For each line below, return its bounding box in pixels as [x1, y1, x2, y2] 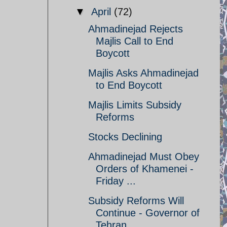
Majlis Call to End [96, 35, 173, 47]
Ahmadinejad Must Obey [88, 151, 199, 162]
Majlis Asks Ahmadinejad [88, 67, 199, 79]
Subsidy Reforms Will [88, 195, 184, 206]
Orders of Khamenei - [96, 163, 194, 174]
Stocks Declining [88, 131, 162, 142]
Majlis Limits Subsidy [88, 99, 181, 110]
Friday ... [96, 175, 136, 186]
